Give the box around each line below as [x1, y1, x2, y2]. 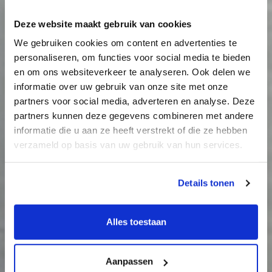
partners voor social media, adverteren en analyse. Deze [14, 95, 255, 106]
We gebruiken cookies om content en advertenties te [14, 37, 237, 48]
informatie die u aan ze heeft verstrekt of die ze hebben [14, 124, 247, 135]
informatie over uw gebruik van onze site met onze [14, 81, 228, 92]
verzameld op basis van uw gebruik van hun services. [14, 139, 243, 150]
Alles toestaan [106, 216, 166, 227]
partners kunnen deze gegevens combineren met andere [14, 110, 254, 121]
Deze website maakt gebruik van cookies [14, 18, 192, 29]
